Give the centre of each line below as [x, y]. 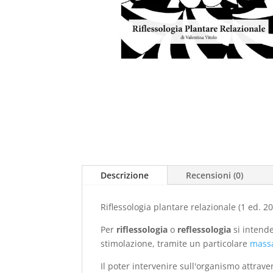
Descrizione [125, 175]
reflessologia [204, 229]
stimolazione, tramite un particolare [175, 243]
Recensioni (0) [215, 175]
